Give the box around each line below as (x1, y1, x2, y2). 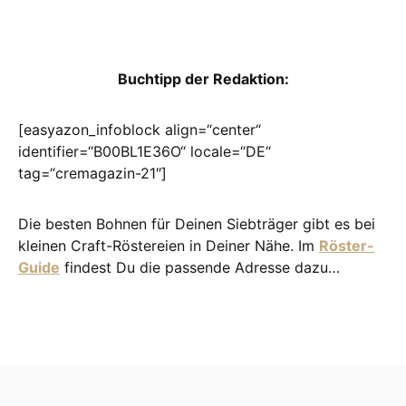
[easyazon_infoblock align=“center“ (18, 121, 261, 139)
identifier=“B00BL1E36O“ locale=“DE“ (18, 142, 271, 160)
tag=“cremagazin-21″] (18, 164, 167, 182)
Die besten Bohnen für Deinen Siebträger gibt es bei (18, 215, 375, 233)
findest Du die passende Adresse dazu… (60, 258, 340, 276)
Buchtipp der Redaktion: (117, 70, 289, 88)
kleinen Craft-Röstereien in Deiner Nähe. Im (18, 237, 319, 255)
